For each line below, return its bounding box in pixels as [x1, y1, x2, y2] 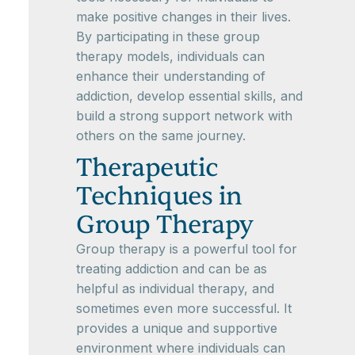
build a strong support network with [76, 108, 292, 124]
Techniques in [76, 180, 242, 212]
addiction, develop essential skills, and [76, 88, 303, 104]
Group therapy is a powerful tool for [76, 241, 297, 257]
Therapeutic [76, 151, 219, 184]
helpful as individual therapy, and [76, 281, 274, 296]
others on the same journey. [76, 128, 246, 143]
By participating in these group [76, 29, 260, 44]
